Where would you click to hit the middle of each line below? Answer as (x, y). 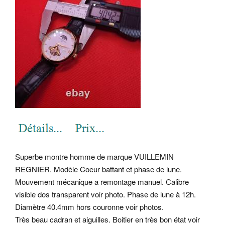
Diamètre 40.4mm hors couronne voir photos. (89, 206)
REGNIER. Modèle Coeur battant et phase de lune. (98, 169)
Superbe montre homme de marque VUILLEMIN (94, 156)
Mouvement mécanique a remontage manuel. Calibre (102, 181)
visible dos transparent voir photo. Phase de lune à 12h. (105, 194)
